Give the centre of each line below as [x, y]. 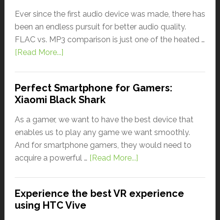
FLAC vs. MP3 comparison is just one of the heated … [110, 39]
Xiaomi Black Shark [60, 99]
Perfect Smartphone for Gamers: [93, 88]
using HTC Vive [50, 205]
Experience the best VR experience [99, 193]
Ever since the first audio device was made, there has [110, 14]
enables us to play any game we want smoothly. [102, 132]
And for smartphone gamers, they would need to [103, 145]
